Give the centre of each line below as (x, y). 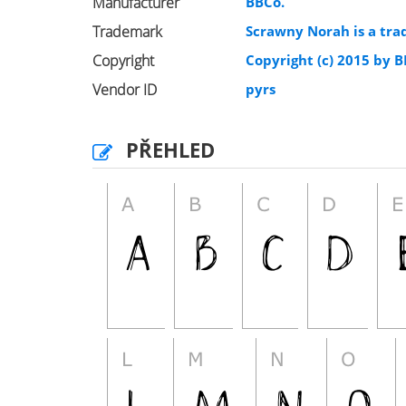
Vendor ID (125, 90)
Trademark (127, 32)
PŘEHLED (170, 150)
